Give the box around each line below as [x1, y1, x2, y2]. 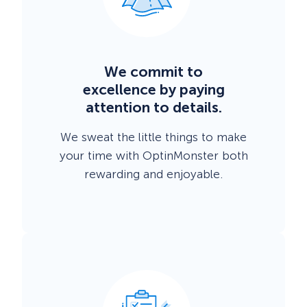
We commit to [104, 62, 203, 81]
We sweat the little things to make [60, 130, 247, 145]
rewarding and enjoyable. [84, 167, 223, 182]
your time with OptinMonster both [59, 149, 248, 163]
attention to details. [85, 98, 222, 116]
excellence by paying [82, 80, 225, 99]
